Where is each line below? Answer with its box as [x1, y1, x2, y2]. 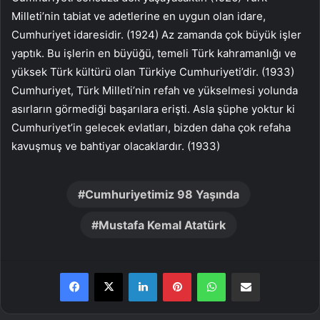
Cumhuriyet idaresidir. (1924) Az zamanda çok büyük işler [11, 28, 301, 42]
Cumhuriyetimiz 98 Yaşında [84, 187, 239, 202]
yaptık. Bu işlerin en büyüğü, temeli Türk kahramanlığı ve [11, 46, 296, 61]
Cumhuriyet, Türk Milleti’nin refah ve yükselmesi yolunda [11, 84, 298, 98]
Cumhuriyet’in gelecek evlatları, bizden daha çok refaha [11, 121, 291, 135]
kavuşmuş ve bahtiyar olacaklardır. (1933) [11, 139, 220, 154]
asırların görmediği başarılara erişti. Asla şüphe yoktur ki [11, 102, 295, 116]
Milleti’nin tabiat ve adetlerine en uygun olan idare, [11, 9, 266, 24]
